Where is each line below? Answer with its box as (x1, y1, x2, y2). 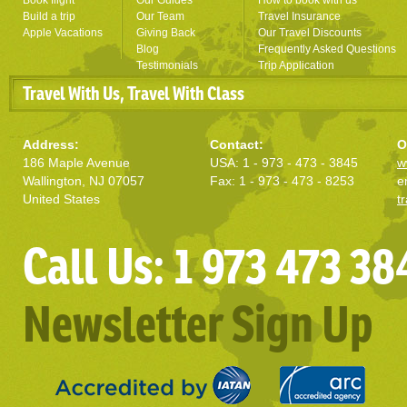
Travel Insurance (258, 10, 341, 23)
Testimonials (136, 59, 198, 72)
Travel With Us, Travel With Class (23, 81, 244, 105)
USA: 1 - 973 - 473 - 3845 (210, 155, 358, 170)
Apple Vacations (23, 26, 103, 39)
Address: (23, 137, 79, 152)
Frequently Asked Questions (258, 43, 396, 55)
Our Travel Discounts (258, 26, 362, 39)
